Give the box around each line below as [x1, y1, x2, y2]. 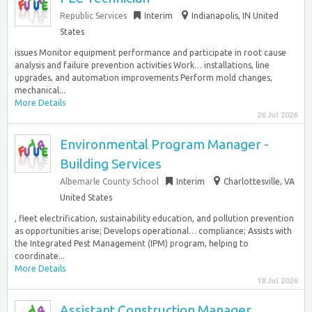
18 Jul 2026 [257, 276, 297, 285]
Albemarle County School [60, 177, 159, 186]
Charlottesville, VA [224, 177, 295, 186]
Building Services [60, 156, 162, 171]
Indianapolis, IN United [192, 11, 279, 20]
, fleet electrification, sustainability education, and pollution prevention [15, 214, 294, 223]
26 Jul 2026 [257, 111, 297, 119]
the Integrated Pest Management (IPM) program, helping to [15, 239, 249, 248]
